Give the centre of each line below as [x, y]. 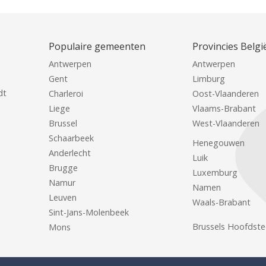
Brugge [63, 168]
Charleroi [66, 94]
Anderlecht [70, 153]
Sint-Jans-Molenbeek [89, 213]
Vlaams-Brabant [224, 109]
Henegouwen [219, 143]
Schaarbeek [71, 138]
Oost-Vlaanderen [226, 94]
